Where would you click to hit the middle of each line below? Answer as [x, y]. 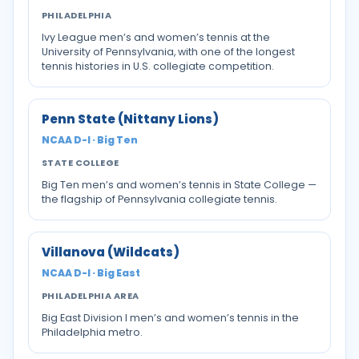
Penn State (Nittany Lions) [130, 119]
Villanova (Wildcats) [111, 252]
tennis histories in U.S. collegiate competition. [158, 66]
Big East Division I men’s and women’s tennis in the [170, 318]
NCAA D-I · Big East [91, 273]
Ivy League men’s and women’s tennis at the [156, 37]
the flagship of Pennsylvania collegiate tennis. [159, 199]
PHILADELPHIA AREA [91, 296]
